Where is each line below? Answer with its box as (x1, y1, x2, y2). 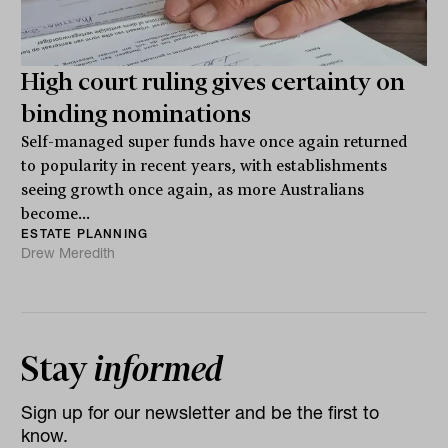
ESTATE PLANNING (21, 226, 149, 242)
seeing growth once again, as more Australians (21, 181, 365, 200)
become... (21, 205, 91, 224)
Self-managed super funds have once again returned (21, 133, 409, 152)
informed (94, 349, 224, 390)
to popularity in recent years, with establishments (21, 157, 388, 176)
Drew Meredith (21, 244, 116, 263)
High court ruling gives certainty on (21, 68, 406, 97)
